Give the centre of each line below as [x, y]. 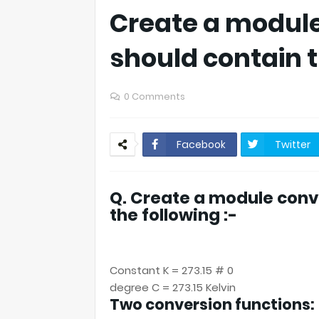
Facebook [201, 145]
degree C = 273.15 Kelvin [173, 287]
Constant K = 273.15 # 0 [172, 270]
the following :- [173, 215]
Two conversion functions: [212, 304]
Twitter [293, 145]
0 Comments [155, 96]
